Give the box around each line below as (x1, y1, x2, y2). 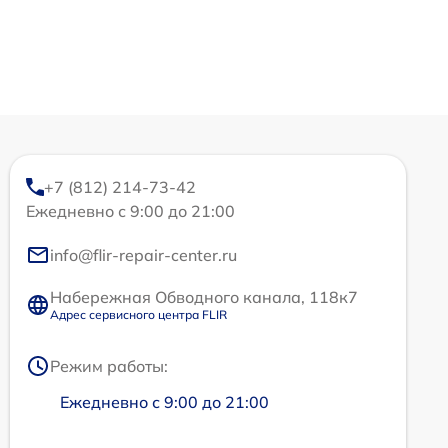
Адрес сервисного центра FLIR (50, 307, 227, 323)
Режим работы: (50, 356, 168, 377)
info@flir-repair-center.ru (50, 245, 237, 266)
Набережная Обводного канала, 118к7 (50, 287, 358, 308)
